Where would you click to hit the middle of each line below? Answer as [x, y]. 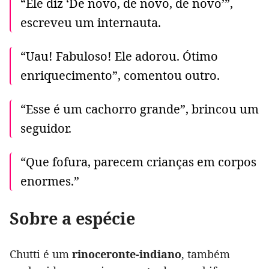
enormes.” [50, 181]
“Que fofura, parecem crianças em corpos [138, 162]
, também [206, 254]
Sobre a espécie [72, 219]
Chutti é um [41, 254]
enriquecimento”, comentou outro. [120, 76]
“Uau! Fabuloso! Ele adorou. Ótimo [119, 56]
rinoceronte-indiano [127, 254]
